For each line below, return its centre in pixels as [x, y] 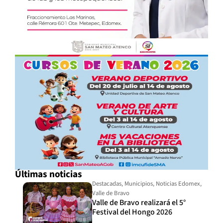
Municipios [139, 183]
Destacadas [107, 183]
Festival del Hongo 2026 [132, 212]
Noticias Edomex [178, 183]
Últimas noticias [49, 174]
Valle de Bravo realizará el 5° [139, 202]
